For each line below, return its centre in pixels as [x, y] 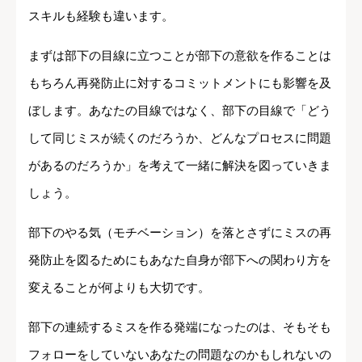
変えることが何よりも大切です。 [119, 288]
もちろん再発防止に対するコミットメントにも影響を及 [180, 83]
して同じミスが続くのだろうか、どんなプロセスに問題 [180, 138]
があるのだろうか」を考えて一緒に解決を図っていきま [180, 166]
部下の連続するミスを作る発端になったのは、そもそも [180, 327]
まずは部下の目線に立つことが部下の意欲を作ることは [180, 56]
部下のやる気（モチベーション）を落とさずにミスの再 [180, 233]
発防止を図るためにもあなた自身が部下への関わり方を [180, 260]
